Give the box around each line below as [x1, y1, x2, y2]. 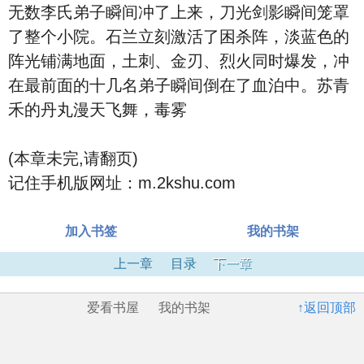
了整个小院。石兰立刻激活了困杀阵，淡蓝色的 [8, 28, 349, 45]
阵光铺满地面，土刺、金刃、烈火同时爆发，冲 [8, 52, 349, 70]
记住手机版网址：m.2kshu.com [8, 174, 236, 192]
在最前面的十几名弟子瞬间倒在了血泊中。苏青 [8, 76, 349, 94]
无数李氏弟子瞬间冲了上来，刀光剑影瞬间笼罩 [8, 3, 349, 21]
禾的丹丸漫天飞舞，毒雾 [8, 101, 187, 119]
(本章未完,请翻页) [8, 149, 138, 167]
